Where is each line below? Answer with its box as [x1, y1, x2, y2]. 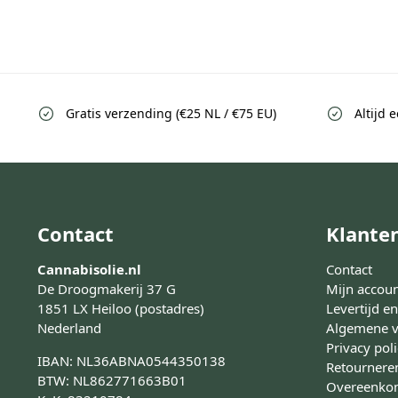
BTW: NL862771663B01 [36, 371, 187, 390]
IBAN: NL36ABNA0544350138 [36, 352, 226, 370]
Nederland [36, 319, 101, 338]
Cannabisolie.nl [36, 260, 141, 279]
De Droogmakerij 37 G [36, 280, 176, 298]
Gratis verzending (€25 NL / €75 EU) [65, 104, 276, 122]
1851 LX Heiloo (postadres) [36, 299, 204, 318]
